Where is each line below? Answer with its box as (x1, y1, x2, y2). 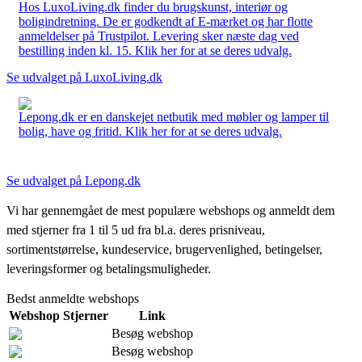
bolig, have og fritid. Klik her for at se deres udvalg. (19, 124, 282, 138)
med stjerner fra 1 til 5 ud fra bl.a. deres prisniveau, (6, 222, 265, 237)
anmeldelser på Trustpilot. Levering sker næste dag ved (19, 28, 299, 43)
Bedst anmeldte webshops (6, 291, 139, 305)
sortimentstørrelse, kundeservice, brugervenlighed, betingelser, (6, 242, 322, 256)
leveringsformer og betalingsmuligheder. (6, 261, 211, 276)
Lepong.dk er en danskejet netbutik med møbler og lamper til (19, 109, 329, 124)
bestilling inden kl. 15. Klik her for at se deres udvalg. (19, 43, 292, 57)
